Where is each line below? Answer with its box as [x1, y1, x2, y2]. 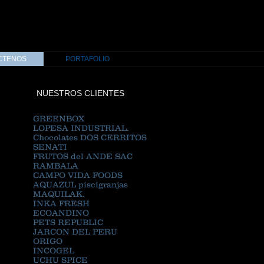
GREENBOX [33, 114, 84, 123]
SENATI [33, 142, 67, 151]
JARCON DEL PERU [33, 227, 117, 236]
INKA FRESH [33, 199, 90, 208]
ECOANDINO [33, 208, 89, 217]
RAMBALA [33, 161, 81, 170]
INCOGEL [33, 246, 74, 255]
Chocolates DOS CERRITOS [33, 133, 147, 142]
